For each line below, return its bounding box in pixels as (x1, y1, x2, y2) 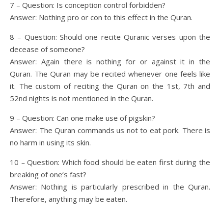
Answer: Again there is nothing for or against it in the (10, 56, 210, 66)
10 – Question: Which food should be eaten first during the (10, 157, 210, 167)
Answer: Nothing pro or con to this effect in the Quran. (10, 12, 192, 22)
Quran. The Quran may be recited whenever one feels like (10, 68, 210, 79)
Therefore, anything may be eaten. (10, 193, 127, 204)
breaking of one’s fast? (10, 169, 86, 179)
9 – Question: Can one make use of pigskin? (10, 112, 155, 123)
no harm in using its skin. (10, 137, 91, 147)
